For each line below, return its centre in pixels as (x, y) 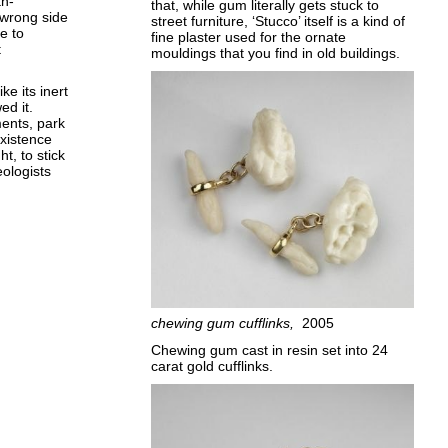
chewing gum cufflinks (221, 323)
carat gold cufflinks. (212, 365)
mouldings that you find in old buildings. (276, 52)
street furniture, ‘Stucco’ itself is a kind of (278, 20)
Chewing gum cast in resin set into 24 (270, 349)
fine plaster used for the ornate (249, 36)
